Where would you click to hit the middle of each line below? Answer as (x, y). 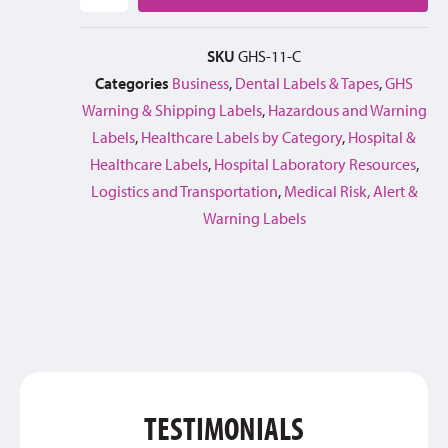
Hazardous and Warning (347, 109)
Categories (132, 82)
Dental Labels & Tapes (307, 82)
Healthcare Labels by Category (241, 136)
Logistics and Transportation (184, 190)
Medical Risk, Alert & (350, 190)
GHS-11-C (269, 55)
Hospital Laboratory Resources (314, 163)
